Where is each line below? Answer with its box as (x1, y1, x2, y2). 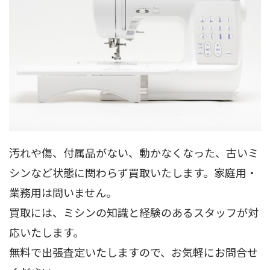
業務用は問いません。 (9, 184, 117, 200)
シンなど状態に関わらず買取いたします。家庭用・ (9, 164, 257, 180)
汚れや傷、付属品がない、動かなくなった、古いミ (9, 144, 259, 160)
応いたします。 (9, 224, 84, 240)
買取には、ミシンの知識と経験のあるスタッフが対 (9, 204, 259, 220)
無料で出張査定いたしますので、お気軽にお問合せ (9, 243, 258, 260)
